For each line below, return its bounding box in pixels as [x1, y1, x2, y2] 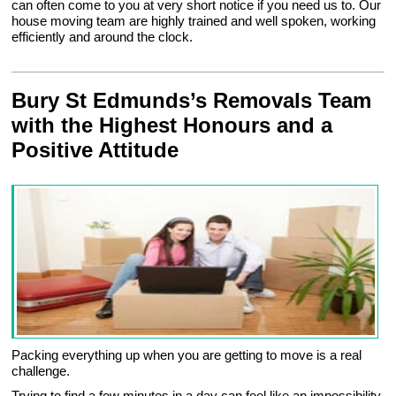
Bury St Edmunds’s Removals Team [11, 88, 372, 113]
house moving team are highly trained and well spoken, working [11, 13, 377, 29]
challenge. [11, 363, 71, 379]
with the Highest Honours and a [11, 113, 333, 138]
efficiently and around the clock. [11, 29, 194, 45]
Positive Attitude [11, 138, 179, 163]
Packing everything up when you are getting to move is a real [11, 347, 362, 363]
